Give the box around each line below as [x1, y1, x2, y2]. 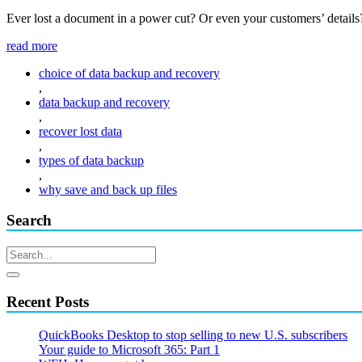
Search [6, 212, 52, 229]
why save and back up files [39, 182, 177, 196]
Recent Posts [6, 293, 89, 310]
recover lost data [39, 124, 122, 138]
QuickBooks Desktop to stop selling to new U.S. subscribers [39, 327, 347, 342]
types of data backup [39, 153, 144, 167]
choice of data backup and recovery [39, 65, 220, 80]
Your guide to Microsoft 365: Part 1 [39, 342, 220, 356]
